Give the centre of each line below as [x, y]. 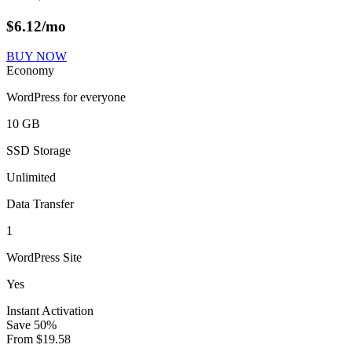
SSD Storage [38, 151]
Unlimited [31, 178]
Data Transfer [40, 204]
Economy [30, 71]
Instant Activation [50, 311]
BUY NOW [37, 57]
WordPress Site [44, 258]
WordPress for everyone [66, 97]
